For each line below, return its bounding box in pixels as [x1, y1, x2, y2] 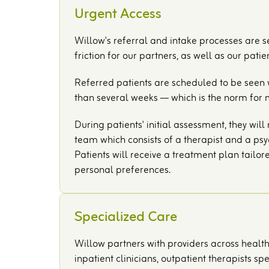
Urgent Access [74, 2, 162, 27]
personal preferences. [74, 162, 171, 180]
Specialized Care [74, 205, 178, 230]
